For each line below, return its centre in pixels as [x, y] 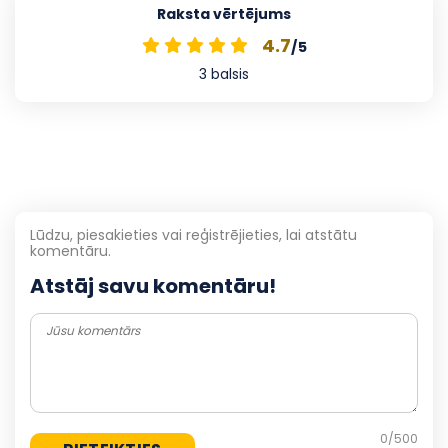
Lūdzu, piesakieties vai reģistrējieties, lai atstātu [193, 234]
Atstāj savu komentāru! [153, 285]
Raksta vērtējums [224, 13]
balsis [228, 73]
